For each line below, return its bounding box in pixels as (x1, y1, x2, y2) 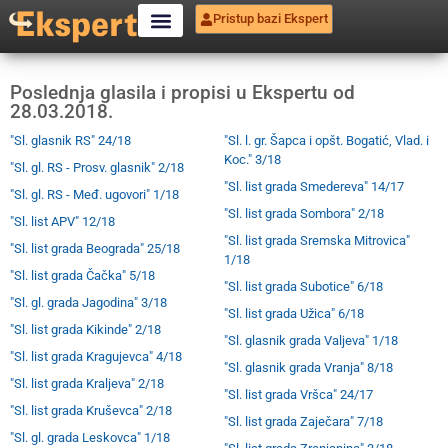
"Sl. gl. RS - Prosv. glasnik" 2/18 (10, 160, 184, 175)
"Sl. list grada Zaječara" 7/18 (224, 414, 383, 429)
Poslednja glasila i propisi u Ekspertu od (10, 81, 355, 104)
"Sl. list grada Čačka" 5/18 (10, 268, 155, 283)
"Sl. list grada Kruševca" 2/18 (10, 403, 172, 418)
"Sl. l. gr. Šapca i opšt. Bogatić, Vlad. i (224, 133, 429, 148)
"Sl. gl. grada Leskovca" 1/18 (10, 430, 170, 445)
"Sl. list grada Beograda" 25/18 (10, 241, 180, 256)
